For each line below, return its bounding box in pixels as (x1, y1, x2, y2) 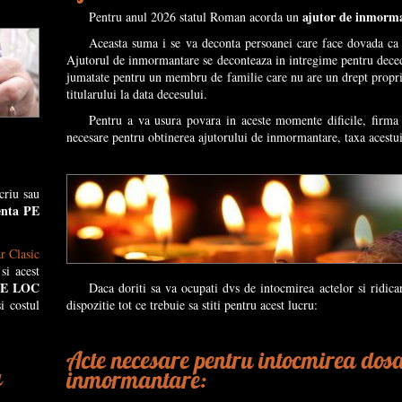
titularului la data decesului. (66, 85, 207, 102)
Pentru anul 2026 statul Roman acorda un (89, 8, 302, 25)
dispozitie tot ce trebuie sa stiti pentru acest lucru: (66, 296, 318, 313)
